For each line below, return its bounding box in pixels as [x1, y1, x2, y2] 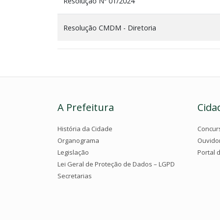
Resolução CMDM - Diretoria [63, 23, 156, 32]
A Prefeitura [57, 100, 114, 114]
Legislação [57, 147, 89, 157]
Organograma [57, 136, 99, 145]
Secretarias [57, 171, 92, 180]
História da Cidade [57, 124, 112, 133]
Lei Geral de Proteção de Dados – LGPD [57, 159, 175, 168]
